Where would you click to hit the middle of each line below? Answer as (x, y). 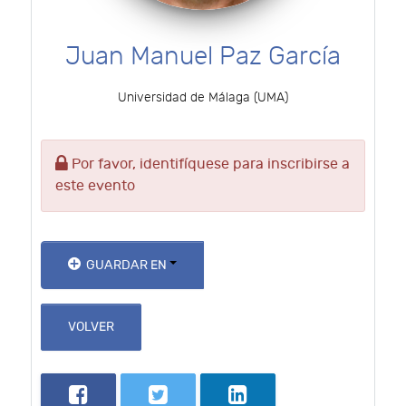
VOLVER (91, 327)
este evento (95, 186)
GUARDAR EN (127, 265)
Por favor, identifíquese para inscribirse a (209, 164)
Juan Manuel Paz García (203, 57)
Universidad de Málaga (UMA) (203, 98)
